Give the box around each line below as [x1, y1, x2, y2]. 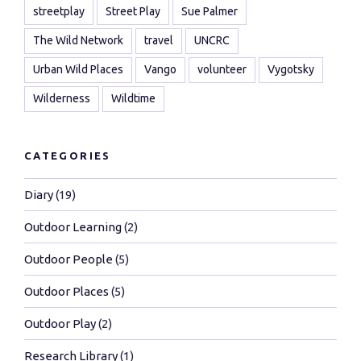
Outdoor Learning [24, 219, 122, 234]
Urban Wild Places [33, 62, 123, 76]
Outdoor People [24, 251, 113, 266]
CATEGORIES [24, 149, 111, 161]
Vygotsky [268, 62, 314, 76]
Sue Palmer [181, 4, 238, 18]
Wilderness [33, 91, 90, 105]
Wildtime [111, 91, 156, 105]
